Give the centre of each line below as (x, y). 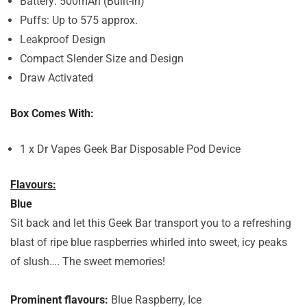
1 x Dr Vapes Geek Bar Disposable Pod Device (130, 149)
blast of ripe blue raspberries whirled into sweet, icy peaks (149, 242)
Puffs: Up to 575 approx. (79, 20)
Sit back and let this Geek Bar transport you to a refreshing (151, 223)
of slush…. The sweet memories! (88, 261)
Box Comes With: (52, 113)
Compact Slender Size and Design (102, 59)
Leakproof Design (63, 39)
